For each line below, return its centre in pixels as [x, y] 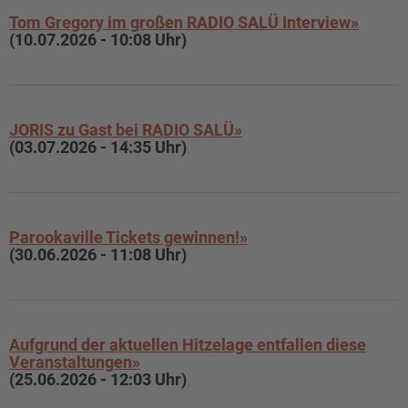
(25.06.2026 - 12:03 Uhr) [98, 379]
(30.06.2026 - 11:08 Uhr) [98, 255]
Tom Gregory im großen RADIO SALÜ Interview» [184, 22]
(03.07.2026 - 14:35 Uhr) [98, 147]
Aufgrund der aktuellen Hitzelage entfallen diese [188, 345]
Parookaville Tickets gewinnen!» [128, 237]
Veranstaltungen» [75, 362]
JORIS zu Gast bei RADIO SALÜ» [126, 130]
